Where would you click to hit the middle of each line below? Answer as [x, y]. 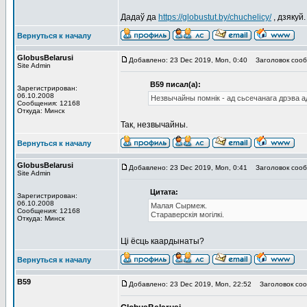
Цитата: [164, 192]
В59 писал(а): [175, 84]
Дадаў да [139, 17]
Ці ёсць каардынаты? [162, 241]
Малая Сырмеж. [179, 206]
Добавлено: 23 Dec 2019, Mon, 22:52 [190, 284]
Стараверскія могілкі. [187, 214]
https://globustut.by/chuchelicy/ [215, 17]
